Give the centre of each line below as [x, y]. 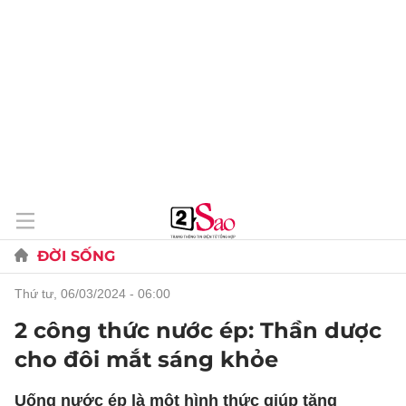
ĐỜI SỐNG [76, 256]
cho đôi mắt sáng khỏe [146, 359]
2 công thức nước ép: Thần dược [198, 330]
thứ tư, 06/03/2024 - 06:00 [97, 294]
